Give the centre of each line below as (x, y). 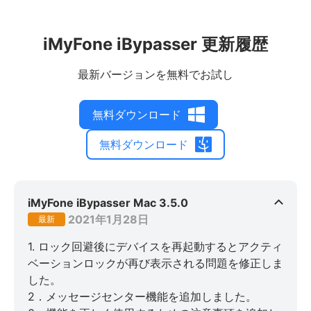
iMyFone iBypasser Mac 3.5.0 (108, 203)
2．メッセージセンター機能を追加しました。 (142, 297)
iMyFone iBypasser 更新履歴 (155, 44)
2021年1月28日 (108, 220)
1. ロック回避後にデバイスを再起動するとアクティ (155, 247)
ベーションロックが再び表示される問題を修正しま (155, 263)
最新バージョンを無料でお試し (155, 75)
